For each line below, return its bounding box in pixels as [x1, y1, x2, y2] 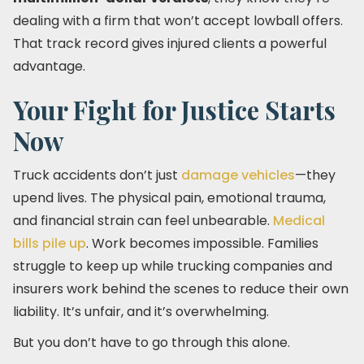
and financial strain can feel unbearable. [13, 211, 273, 230]
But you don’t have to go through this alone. [13, 333, 290, 352]
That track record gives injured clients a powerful [13, 34, 327, 53]
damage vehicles [178, 166, 295, 184]
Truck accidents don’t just [13, 166, 178, 184]
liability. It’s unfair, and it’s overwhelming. [13, 302, 269, 321]
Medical [273, 211, 325, 230]
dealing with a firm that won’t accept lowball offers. [13, 11, 343, 30]
